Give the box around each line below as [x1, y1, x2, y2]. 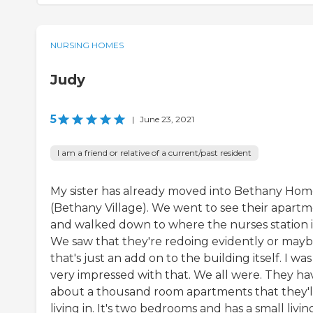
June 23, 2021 [140, 114, 194, 125]
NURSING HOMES [50, 40, 124, 51]
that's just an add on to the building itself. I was [50, 252, 312, 265]
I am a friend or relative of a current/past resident [57, 147, 252, 159]
